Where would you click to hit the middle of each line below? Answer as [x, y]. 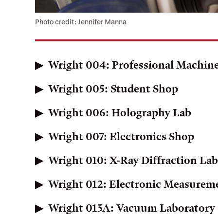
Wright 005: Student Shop [113, 89]
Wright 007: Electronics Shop [121, 137]
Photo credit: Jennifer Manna [81, 22]
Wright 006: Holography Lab [119, 113]
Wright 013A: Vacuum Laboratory [131, 208]
